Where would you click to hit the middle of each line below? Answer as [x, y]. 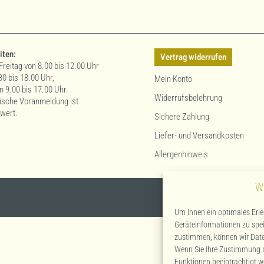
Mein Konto [173, 79]
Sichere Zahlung [181, 117]
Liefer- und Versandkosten [199, 136]
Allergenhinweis [181, 154]
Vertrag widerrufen [193, 57]
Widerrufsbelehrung [188, 98]
